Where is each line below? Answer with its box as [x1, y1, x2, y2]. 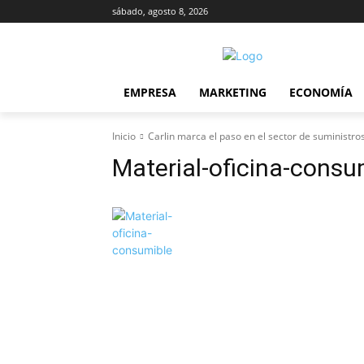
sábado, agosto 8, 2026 [112, 5, 208, 17]
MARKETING [199, 84, 266, 100]
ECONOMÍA [289, 84, 353, 100]
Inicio [112, 129, 136, 143]
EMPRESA [123, 84, 176, 100]
